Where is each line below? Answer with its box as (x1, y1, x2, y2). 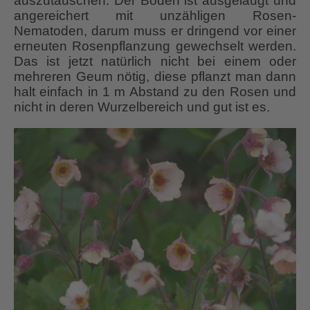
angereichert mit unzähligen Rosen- (14, 8, 296, 24)
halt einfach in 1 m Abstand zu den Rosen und (14, 84, 296, 100)
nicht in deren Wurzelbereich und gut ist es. (14, 100, 273, 115)
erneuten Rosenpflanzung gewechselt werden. (14, 39, 296, 54)
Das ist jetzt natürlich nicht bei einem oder (14, 54, 296, 69)
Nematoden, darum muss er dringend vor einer (14, 24, 296, 39)
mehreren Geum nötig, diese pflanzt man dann (14, 69, 296, 84)
